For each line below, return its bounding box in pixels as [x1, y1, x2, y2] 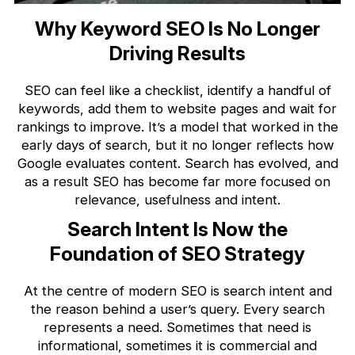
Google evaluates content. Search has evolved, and [17, 155, 338, 171]
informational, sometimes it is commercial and [38, 337, 317, 353]
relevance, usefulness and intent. [74, 191, 281, 208]
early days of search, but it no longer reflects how [21, 136, 334, 153]
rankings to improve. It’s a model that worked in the [17, 118, 338, 135]
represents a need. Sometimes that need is [44, 319, 311, 335]
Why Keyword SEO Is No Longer [35, 17, 320, 40]
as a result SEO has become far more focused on [25, 173, 330, 189]
